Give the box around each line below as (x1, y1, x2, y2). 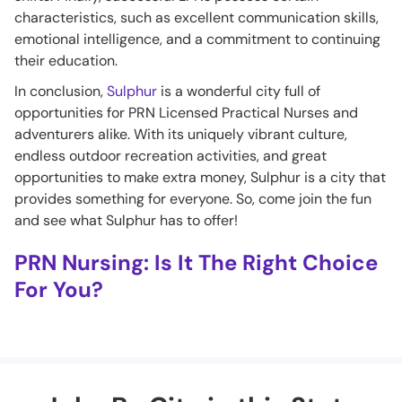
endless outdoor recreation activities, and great (14, 146, 327, 165)
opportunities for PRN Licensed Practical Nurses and (14, 103, 358, 122)
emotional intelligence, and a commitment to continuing (14, 30, 380, 48)
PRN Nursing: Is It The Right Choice (14, 249, 378, 276)
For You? (14, 275, 103, 303)
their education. (14, 51, 118, 70)
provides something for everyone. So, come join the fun (14, 189, 371, 208)
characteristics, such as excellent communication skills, (14, 8, 379, 27)
